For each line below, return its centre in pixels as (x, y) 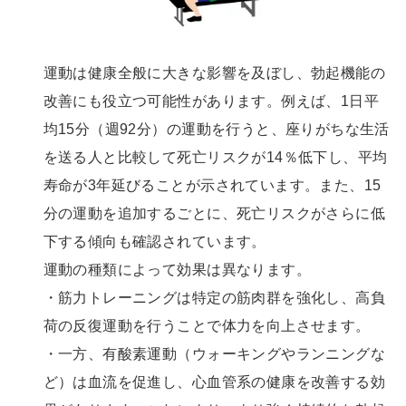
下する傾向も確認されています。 (155, 242)
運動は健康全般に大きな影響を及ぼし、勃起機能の (214, 73)
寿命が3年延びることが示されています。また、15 (212, 185)
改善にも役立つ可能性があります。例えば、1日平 (211, 101)
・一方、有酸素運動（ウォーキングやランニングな (214, 354)
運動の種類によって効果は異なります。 (177, 270)
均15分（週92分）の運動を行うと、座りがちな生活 (216, 129)
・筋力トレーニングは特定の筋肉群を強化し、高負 (214, 298)
